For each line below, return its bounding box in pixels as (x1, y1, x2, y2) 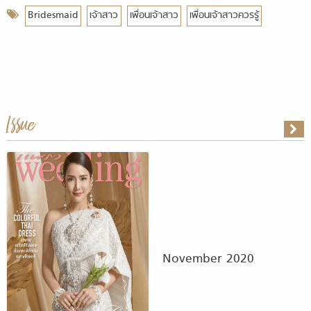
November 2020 (162, 249, 254, 270)
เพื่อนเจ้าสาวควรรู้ (190, 8, 260, 24)
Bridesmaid (27, 8, 78, 24)
